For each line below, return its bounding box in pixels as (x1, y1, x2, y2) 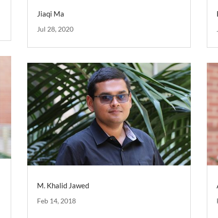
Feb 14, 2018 (36, 197, 76, 205)
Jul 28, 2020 (36, 25, 73, 34)
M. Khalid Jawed (36, 181, 89, 190)
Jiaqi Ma (36, 9, 64, 18)
